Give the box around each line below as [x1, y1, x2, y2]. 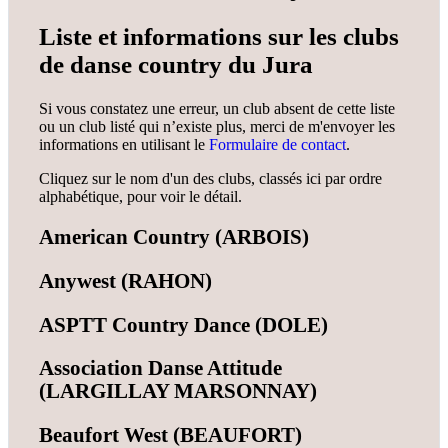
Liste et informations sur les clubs [39, 22, 399, 50]
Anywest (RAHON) [39, 269, 212, 292]
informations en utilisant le [39, 135, 209, 153]
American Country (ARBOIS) [39, 226, 309, 249]
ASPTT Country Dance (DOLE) [39, 313, 328, 336]
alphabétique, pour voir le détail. [39, 187, 242, 205]
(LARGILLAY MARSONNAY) [39, 380, 317, 403]
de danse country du [39, 50, 262, 78]
